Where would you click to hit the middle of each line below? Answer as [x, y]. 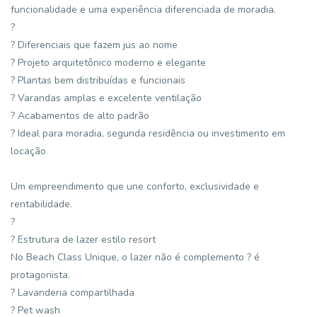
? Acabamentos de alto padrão [80, 116]
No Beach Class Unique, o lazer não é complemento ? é [135, 257]
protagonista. [40, 275]
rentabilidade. [41, 204]
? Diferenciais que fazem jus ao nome [94, 45]
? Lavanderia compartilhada [73, 293]
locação [28, 151]
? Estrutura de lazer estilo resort [83, 240]
